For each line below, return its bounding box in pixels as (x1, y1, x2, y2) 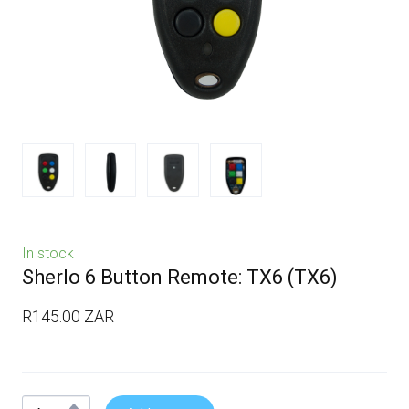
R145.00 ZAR (22, 306, 114, 326)
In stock (22, 244, 74, 262)
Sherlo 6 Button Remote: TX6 (22, 265, 283, 288)
